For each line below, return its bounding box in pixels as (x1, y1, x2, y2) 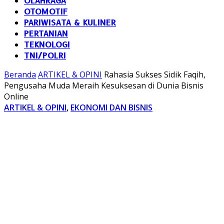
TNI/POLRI (24, 51, 66, 60)
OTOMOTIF (24, 7, 67, 16)
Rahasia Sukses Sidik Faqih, (104, 69, 205, 80)
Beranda (4, 69, 36, 80)
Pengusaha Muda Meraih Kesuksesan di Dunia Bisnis (4, 80, 203, 91)
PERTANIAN (24, 29, 68, 38)
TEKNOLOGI (24, 40, 70, 49)
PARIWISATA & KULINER (24, 18, 116, 27)
